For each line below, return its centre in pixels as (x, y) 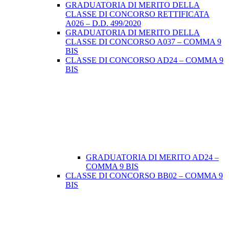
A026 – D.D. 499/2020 (103, 24)
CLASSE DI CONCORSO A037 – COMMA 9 (143, 42)
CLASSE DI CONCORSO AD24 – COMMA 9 (144, 60)
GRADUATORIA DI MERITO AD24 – (152, 157)
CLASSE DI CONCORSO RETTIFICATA (138, 14)
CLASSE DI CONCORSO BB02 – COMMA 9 (144, 176)
